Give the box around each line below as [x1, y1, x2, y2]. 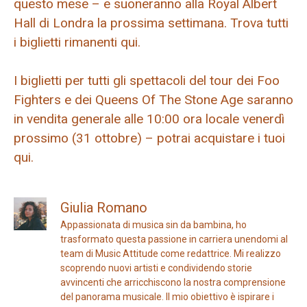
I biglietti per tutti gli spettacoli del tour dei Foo [14, 73, 280, 89]
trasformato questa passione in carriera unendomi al [60, 233, 288, 245]
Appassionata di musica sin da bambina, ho [60, 219, 247, 230]
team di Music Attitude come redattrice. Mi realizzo [60, 247, 281, 259]
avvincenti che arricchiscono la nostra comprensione [60, 276, 286, 288]
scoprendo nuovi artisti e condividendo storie [60, 262, 252, 273]
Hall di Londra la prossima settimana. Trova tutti [14, 14, 288, 31]
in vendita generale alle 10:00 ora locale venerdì [14, 111, 284, 127]
